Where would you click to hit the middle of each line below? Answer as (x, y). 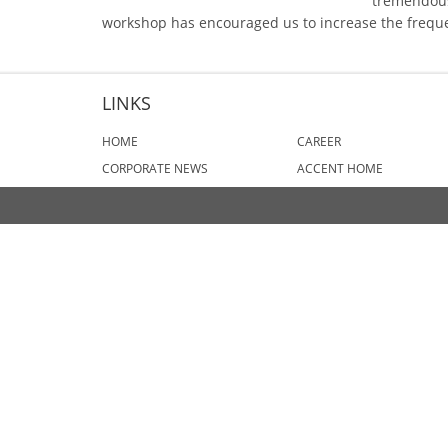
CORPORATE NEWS (155, 168)
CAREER (319, 141)
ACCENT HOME (340, 168)
